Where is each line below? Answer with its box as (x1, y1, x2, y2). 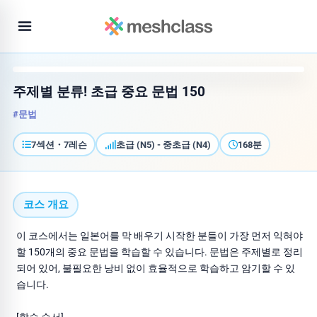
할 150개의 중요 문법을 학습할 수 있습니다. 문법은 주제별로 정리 (16, 246, 303, 258)
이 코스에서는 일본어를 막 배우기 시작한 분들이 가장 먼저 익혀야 (16, 229, 303, 242)
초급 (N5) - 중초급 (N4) (115, 139, 211, 150)
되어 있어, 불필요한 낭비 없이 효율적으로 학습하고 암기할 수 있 (16, 262, 295, 275)
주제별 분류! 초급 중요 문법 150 (13, 83, 205, 100)
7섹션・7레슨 (30, 139, 87, 150)
